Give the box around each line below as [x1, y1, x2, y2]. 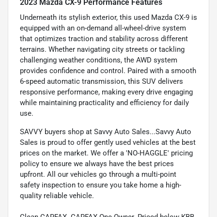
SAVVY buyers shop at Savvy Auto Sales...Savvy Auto [20, 127, 191, 136]
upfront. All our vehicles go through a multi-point [20, 170, 176, 179]
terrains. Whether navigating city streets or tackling [20, 45, 185, 54]
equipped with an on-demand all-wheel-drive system [20, 23, 186, 32]
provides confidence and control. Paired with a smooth [20, 66, 196, 75]
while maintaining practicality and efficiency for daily [20, 98, 189, 107]
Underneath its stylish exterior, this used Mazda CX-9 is [20, 13, 197, 22]
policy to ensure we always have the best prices [20, 159, 174, 168]
